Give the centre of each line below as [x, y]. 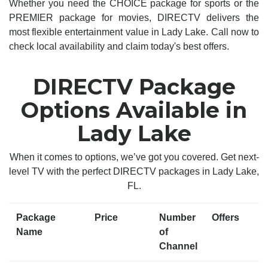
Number [177, 217]
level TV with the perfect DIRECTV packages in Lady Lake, [134, 171]
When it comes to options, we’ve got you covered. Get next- [134, 157]
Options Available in [134, 110]
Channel [178, 246]
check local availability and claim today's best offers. [119, 46]
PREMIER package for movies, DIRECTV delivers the [134, 18]
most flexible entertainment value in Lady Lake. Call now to [134, 32]
